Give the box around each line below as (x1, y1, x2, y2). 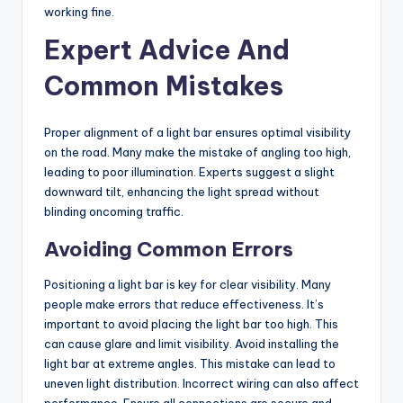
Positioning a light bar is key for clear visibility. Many (44, 276, 331, 291)
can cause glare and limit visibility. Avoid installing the (44, 336, 339, 351)
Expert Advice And (44, 32, 290, 67)
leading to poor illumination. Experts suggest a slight (44, 164, 335, 179)
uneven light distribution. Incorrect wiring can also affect (44, 375, 359, 390)
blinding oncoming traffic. (44, 203, 184, 219)
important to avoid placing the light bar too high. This (44, 316, 338, 331)
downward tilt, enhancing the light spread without (44, 184, 319, 199)
